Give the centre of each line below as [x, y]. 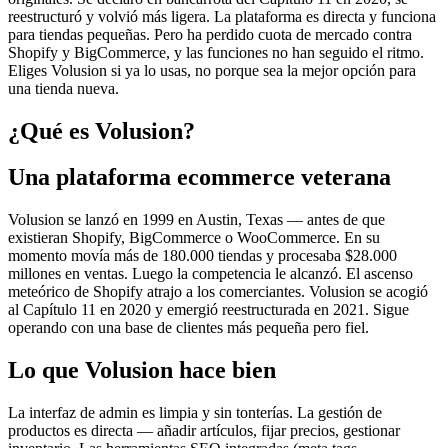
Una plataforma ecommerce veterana [199, 177]
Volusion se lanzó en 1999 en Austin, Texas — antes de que [196, 220]
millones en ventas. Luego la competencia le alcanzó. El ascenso [210, 274]
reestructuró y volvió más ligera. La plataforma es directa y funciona [222, 16]
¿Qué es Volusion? [101, 130]
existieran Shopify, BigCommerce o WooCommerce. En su [194, 238]
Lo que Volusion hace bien [142, 370]
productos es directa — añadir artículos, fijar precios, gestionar [204, 431]
